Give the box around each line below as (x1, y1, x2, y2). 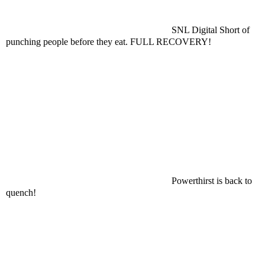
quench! (6, 188, 36, 198)
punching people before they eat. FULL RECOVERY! (6, 37, 211, 47)
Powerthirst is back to (172, 176, 252, 186)
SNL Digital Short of (172, 25, 250, 35)
